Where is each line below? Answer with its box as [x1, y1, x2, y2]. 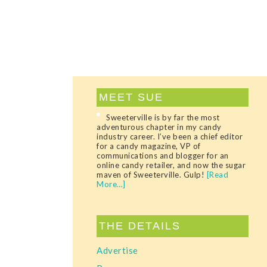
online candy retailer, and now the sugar [97, 160, 246, 170]
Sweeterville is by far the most [106, 113, 220, 122]
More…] [97, 179, 125, 189]
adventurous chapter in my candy [97, 122, 222, 132]
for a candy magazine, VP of [97, 141, 201, 151]
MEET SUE [99, 91, 163, 103]
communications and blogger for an [97, 151, 229, 160]
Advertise [97, 245, 138, 256]
